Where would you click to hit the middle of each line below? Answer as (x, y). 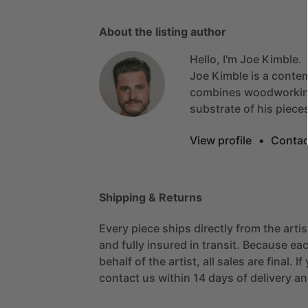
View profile (221, 140)
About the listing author (163, 31)
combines (216, 92)
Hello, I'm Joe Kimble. (246, 59)
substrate (215, 108)
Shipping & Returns (151, 197)
